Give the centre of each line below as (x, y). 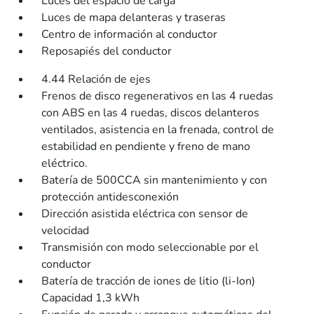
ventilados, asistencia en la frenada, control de (158, 130)
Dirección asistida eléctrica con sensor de (145, 214)
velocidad (66, 231)
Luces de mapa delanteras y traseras (134, 18)
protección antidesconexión (110, 197)
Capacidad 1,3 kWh (91, 298)
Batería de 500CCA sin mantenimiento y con (155, 180)
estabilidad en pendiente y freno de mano (146, 146)
